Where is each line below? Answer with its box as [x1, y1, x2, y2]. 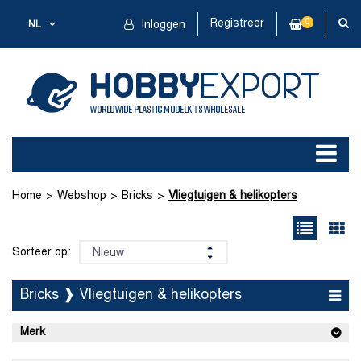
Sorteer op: [12, 247, 71, 258]
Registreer [210, 19, 264, 29]
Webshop [57, 191, 106, 201]
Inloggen [138, 20, 185, 31]
